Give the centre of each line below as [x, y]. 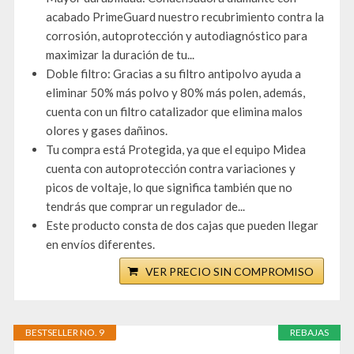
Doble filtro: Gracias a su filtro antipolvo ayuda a [173, 74]
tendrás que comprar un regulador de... [145, 207]
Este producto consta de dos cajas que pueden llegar [182, 226]
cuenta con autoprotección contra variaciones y [171, 169]
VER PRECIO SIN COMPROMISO [230, 272]
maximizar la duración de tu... [120, 55]
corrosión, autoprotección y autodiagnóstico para [177, 36]
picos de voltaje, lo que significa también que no [169, 188]
